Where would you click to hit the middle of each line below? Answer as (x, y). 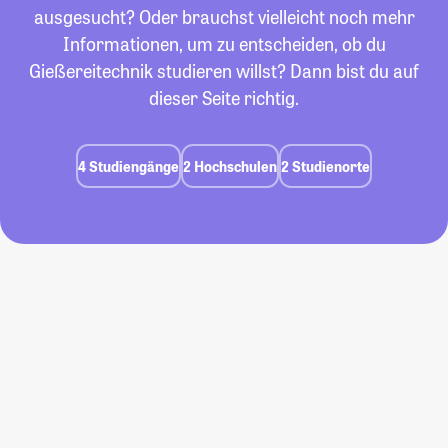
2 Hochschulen (230, 166)
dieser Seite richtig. (224, 98)
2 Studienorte (325, 166)
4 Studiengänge (128, 166)
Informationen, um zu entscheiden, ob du (224, 44)
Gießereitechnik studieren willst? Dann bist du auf (224, 71)
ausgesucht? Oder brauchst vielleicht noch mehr (224, 17)
